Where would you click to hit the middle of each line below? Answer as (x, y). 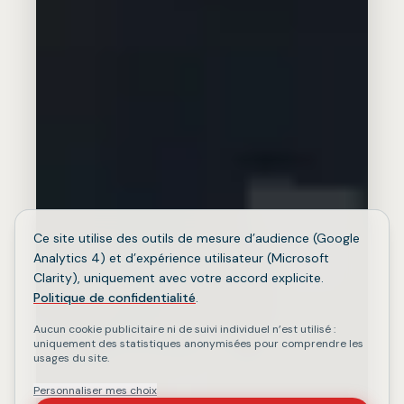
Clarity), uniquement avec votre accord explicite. (179, 278)
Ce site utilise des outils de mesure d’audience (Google (197, 238)
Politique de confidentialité (115, 298)
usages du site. (71, 358)
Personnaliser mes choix (95, 390)
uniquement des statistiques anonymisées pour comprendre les (198, 344)
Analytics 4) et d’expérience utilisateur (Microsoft (181, 258)
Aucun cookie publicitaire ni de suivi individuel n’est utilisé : (184, 329)
